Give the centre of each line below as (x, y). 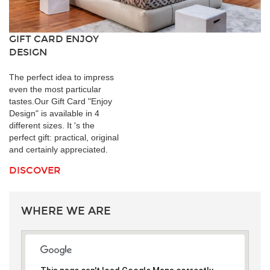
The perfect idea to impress (61, 77)
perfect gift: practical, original (64, 137)
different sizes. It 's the (52, 125)
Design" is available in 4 (54, 113)
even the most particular (55, 89)
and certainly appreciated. (58, 149)
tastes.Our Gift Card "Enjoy (61, 101)
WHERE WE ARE (66, 211)
